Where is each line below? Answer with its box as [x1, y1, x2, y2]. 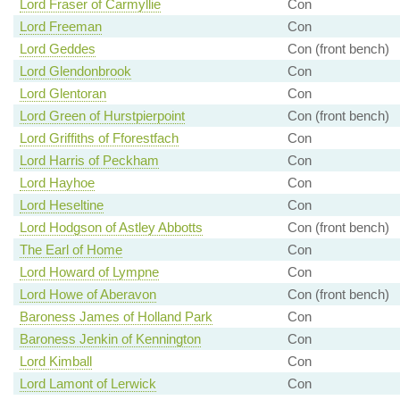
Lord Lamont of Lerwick [19, 376, 156, 392]
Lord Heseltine [19, 197, 104, 213]
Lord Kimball [19, 354, 92, 370]
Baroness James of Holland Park [19, 309, 212, 325]
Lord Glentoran [19, 86, 106, 102]
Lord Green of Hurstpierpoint [19, 108, 185, 124]
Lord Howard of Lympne [19, 264, 159, 280]
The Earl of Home [19, 242, 122, 258]
